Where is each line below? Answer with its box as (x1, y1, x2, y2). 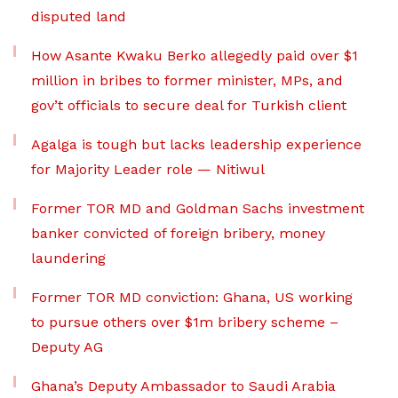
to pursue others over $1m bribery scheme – (31, 314, 338, 331)
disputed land (31, 8, 126, 26)
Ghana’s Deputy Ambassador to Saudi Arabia (31, 378, 336, 395)
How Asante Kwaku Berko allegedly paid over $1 (31, 47, 358, 65)
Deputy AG (31, 338, 103, 356)
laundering (31, 250, 106, 267)
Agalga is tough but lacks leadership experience (31, 136, 362, 154)
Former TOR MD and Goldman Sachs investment (31, 200, 364, 218)
